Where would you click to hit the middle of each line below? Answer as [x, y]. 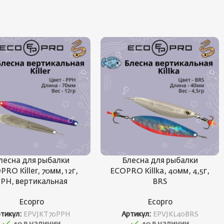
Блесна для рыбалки [160, 160]
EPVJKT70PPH [47, 215]
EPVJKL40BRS [175, 215]
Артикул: [137, 215]
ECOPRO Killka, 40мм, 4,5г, [160, 171]
